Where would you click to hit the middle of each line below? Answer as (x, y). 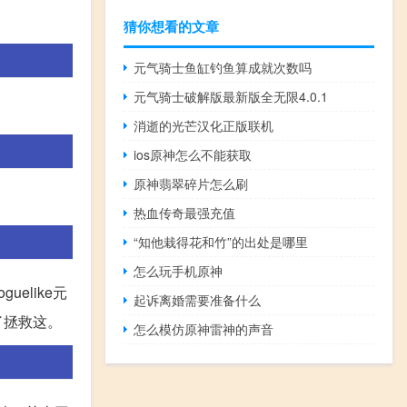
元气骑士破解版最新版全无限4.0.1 (231, 96)
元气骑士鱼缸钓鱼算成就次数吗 (223, 67)
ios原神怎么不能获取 (193, 154)
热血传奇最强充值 (185, 212)
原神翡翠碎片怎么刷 (191, 183)
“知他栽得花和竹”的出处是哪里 (221, 241)
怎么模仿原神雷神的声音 (204, 328)
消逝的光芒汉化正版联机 (204, 125)
